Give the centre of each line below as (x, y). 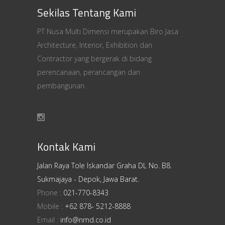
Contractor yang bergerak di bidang (94, 59)
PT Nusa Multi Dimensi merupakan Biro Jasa (108, 31)
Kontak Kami (66, 147)
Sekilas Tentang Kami (87, 13)
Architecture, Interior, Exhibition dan (95, 45)
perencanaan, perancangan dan (89, 72)
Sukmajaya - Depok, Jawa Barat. (88, 179)
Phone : (50, 193)
